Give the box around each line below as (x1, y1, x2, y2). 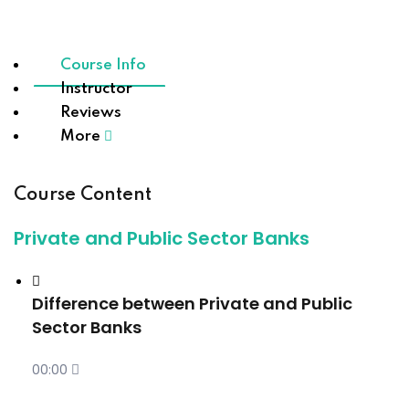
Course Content (14, 186, 152, 204)
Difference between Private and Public (32, 292, 352, 315)
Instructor (60, 81, 132, 97)
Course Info (60, 58, 146, 73)
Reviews (60, 105, 121, 121)
